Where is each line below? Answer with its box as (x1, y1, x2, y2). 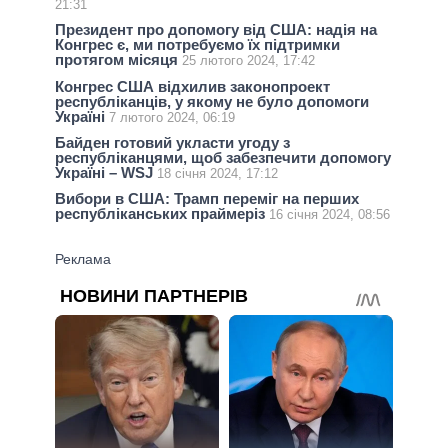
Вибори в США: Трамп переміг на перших (55, 190, 359, 208)
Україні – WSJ (55, 163, 157, 181)
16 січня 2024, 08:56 (269, 207, 390, 223)
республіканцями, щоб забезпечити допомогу (55, 148, 391, 166)
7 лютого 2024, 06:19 (109, 109, 235, 125)
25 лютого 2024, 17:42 (182, 53, 315, 69)
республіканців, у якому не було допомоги (55, 92, 369, 110)
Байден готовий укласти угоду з (55, 133, 290, 151)
